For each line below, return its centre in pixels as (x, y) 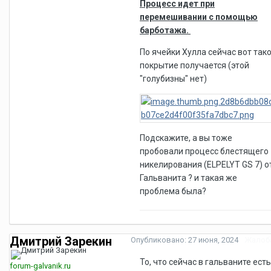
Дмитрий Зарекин (61, 241)
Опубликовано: (159, 240)
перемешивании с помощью (199, 17)
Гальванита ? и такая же (188, 178)
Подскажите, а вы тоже (186, 138)
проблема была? (174, 191)
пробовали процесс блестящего (204, 151)
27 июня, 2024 (213, 240)
